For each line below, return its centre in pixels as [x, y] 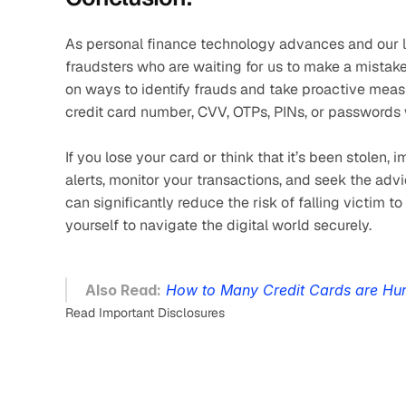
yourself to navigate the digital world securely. [218, 225]
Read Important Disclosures [145, 313]
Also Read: [123, 290]
